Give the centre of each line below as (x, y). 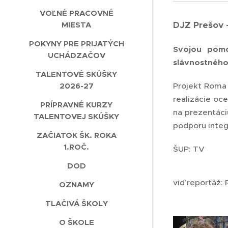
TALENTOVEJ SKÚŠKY (76, 117)
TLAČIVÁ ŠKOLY (76, 204)
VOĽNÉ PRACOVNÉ (76, 13)
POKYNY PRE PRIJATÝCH (76, 44)
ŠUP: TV (189, 149)
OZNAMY (76, 185)
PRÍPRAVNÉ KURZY (76, 105)
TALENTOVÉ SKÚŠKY (76, 74)
